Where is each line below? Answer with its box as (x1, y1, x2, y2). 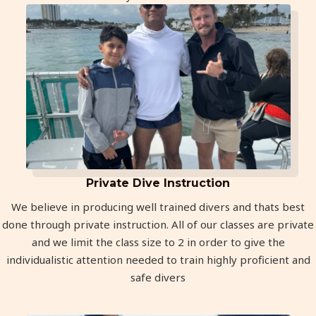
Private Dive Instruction (86, 176, 230, 190)
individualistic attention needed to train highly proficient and (6, 253, 310, 267)
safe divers (130, 270, 186, 284)
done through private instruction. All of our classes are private (2, 217, 314, 231)
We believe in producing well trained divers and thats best (11, 200, 305, 214)
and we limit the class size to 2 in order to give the (31, 235, 285, 249)
